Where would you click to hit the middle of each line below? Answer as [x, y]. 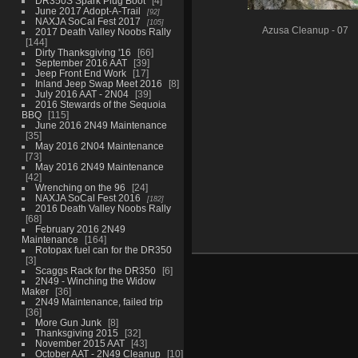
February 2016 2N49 [80, 229]
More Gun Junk [68, 322]
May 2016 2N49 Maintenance [99, 166]
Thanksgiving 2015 [76, 332]
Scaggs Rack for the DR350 [95, 270]
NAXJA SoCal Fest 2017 [88, 21]
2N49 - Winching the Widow [95, 280]
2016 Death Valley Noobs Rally [103, 208]
